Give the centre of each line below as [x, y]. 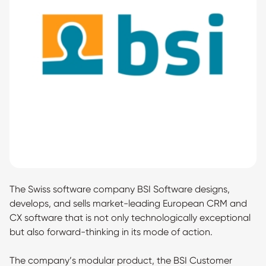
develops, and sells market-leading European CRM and [128, 203]
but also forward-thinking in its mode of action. [111, 232]
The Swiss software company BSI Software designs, [120, 189]
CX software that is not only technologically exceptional [130, 218]
